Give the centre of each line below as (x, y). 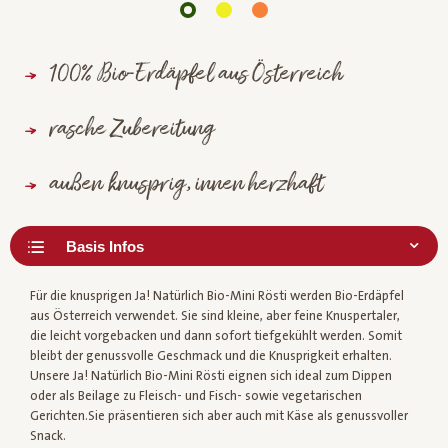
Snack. (48, 436)
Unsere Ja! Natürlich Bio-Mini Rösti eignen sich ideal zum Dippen (211, 376)
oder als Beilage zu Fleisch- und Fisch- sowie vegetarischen (196, 396)
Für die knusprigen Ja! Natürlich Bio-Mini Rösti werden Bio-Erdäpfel (217, 296)
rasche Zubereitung (131, 130)
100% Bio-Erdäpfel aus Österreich (196, 75)
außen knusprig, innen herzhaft (186, 185)
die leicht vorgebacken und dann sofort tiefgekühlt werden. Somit (216, 336)
